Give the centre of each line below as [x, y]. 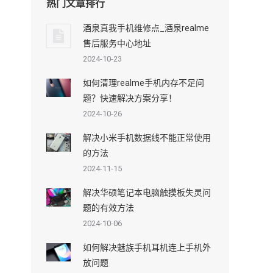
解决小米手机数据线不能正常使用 [147, 137]
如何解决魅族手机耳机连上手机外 [147, 247]
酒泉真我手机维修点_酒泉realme [146, 28]
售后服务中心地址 [117, 43]
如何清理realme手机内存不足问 [144, 83]
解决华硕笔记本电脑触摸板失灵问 [147, 192]
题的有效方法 [108, 207]
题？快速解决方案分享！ [130, 98]
